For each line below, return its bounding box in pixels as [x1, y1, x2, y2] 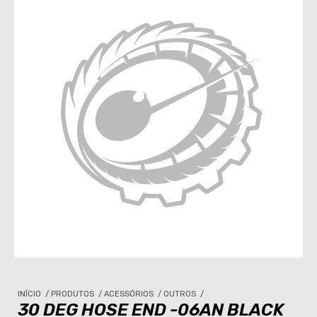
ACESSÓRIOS [104, 289, 156, 299]
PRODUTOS [51, 289, 96, 299]
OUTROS [163, 289, 198, 299]
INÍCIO [18, 289, 43, 299]
